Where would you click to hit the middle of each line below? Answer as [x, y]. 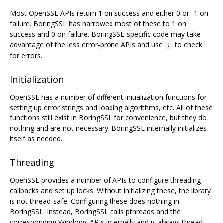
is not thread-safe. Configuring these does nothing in [95, 201]
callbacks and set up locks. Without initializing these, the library [110, 190]
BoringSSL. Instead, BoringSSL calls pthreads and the [95, 211]
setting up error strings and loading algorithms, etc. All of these [111, 108]
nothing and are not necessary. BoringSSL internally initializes [108, 128]
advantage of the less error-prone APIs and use [87, 45]
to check [187, 45]
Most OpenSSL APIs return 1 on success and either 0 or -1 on [109, 13]
